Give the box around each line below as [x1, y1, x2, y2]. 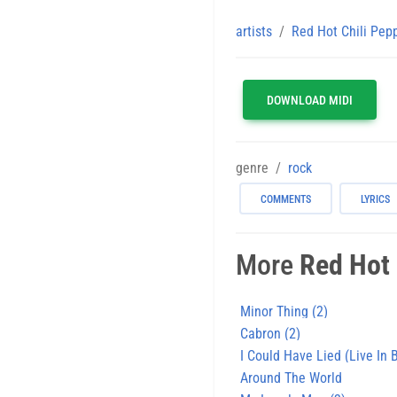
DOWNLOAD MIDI [267, 92, 353, 107]
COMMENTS [261, 192, 311, 206]
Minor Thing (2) [240, 302, 328, 320]
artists [236, 22, 272, 40]
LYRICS [361, 192, 390, 206]
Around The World [240, 369, 342, 386]
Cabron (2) [240, 324, 300, 342]
